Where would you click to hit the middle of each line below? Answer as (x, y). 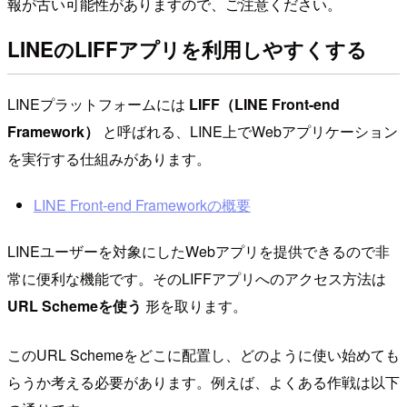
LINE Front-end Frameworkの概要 (142, 205)
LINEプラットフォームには (98, 104)
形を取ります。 (194, 305)
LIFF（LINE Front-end (264, 104)
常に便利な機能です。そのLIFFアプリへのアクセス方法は (197, 278)
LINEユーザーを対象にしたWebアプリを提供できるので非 (199, 251)
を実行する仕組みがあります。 (109, 158)
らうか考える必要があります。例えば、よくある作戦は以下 (203, 382)
